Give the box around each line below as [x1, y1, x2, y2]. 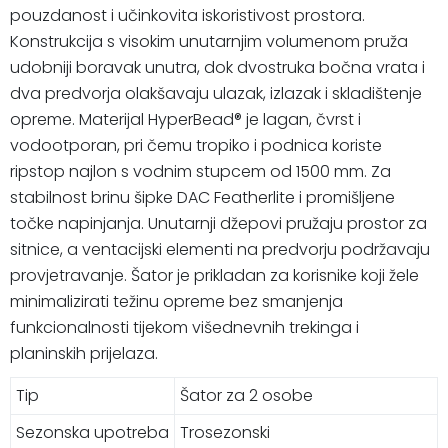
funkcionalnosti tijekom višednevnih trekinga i [10, 315, 359, 339]
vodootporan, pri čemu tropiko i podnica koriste [10, 133, 382, 157]
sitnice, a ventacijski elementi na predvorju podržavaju [10, 237, 430, 261]
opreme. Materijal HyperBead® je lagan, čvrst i [10, 107, 361, 131]
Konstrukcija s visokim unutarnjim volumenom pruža [10, 29, 408, 53]
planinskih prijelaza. [10, 341, 158, 365]
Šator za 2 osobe [180, 383, 313, 407]
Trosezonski [180, 420, 270, 444]
